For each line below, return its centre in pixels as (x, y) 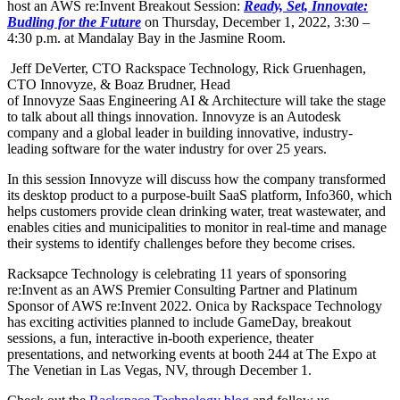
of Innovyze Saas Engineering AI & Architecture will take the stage (196, 100)
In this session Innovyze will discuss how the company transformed (196, 179)
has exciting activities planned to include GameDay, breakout (179, 321)
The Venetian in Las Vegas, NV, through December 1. (159, 370)
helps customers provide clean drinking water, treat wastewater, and (196, 211)
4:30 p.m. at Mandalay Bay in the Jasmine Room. (146, 37)
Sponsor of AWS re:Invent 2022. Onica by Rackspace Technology (195, 305)
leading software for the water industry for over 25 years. (167, 148)
